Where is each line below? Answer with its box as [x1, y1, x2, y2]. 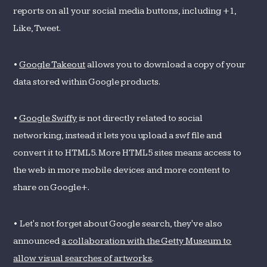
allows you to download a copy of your [85, 59, 246, 70]
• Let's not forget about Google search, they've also [13, 218, 223, 229]
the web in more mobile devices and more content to [13, 164, 231, 175]
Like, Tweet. [13, 23, 61, 33]
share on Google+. [13, 182, 90, 193]
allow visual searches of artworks [13, 253, 153, 263]
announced [13, 235, 62, 246]
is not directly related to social [77, 113, 203, 123]
